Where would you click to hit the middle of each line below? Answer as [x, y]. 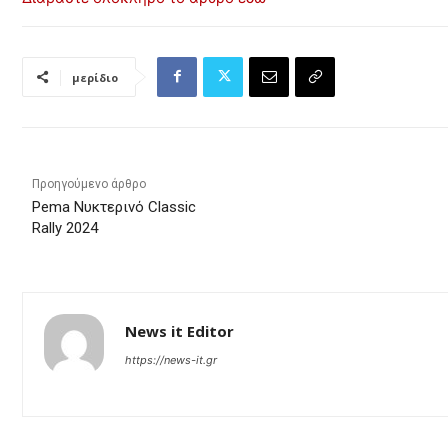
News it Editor [179, 330]
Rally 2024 [65, 227]
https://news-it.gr [171, 359]
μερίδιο [95, 77]
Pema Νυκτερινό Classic [114, 206]
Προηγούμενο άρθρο [89, 183]
